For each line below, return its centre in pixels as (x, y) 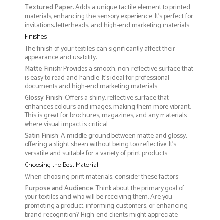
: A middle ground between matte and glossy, (123, 136)
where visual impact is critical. (67, 125)
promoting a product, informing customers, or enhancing (106, 206)
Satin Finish (41, 136)
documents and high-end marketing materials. (91, 87)
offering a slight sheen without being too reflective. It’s (100, 145)
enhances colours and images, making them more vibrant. (108, 107)
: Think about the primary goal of (139, 189)
